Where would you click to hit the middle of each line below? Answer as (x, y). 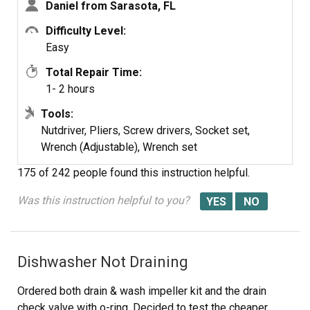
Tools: (57, 114)
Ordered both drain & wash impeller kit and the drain (142, 291)
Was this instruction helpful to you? (103, 200)
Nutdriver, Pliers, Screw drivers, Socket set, (146, 130)
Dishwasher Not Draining (103, 262)
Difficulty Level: (86, 31)
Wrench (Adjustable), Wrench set (119, 147)
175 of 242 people (62, 173)
